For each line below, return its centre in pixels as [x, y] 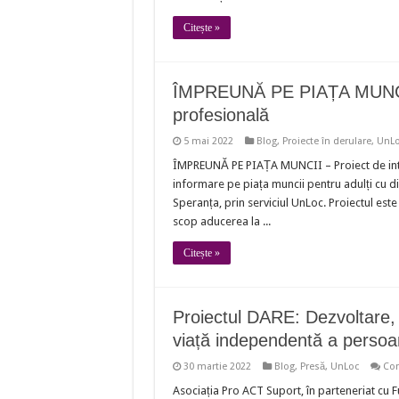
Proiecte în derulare [326, 141]
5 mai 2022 [208, 141]
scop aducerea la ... [221, 221]
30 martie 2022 [217, 366]
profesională [220, 114]
